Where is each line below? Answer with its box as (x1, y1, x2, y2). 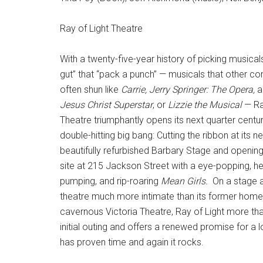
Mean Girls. (161, 176, 208, 187)
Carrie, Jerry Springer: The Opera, (121, 84, 257, 95)
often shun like (60, 84, 121, 95)
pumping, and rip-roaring (60, 176, 161, 187)
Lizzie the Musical (168, 99, 242, 110)
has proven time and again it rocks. (60, 237, 204, 248)
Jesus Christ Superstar (60, 99, 153, 110)
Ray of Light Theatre (60, 23, 143, 34)
